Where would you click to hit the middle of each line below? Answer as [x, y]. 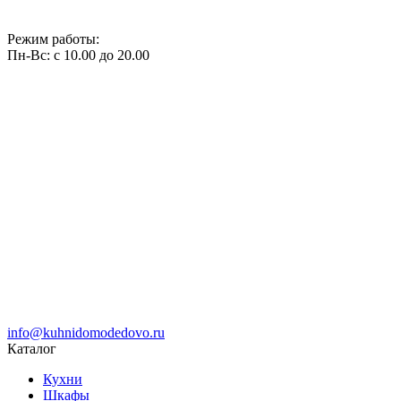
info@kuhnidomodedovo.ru [86, 332]
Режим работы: [53, 38]
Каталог [32, 348]
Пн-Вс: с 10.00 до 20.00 [78, 55]
